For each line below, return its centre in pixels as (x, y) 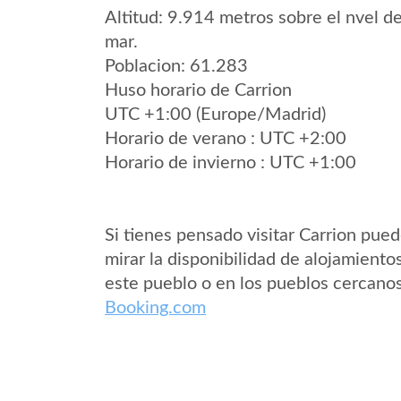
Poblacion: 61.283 (176, 66)
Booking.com (155, 308)
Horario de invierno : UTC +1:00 (230, 163)
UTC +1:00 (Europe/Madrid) (215, 115)
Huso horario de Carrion (198, 90)
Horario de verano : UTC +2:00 (226, 139)
